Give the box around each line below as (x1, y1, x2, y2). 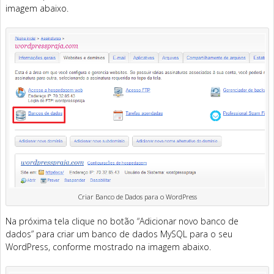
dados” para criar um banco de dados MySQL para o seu (6, 228, 232, 240)
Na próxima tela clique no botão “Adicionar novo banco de (6, 215, 239, 228)
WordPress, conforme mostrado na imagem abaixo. (6, 241, 211, 253)
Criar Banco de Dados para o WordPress (78, 192, 197, 202)
